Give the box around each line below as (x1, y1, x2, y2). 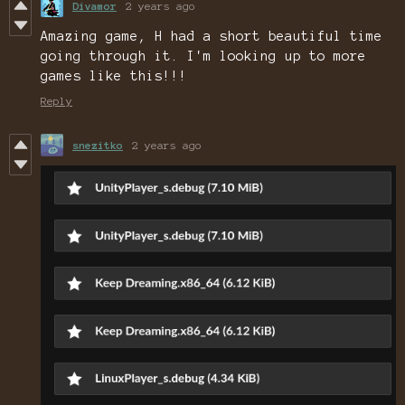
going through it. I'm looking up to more (41, 49, 366, 64)
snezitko (72, 139, 123, 152)
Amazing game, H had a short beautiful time (41, 29, 382, 44)
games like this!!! (41, 69, 187, 84)
